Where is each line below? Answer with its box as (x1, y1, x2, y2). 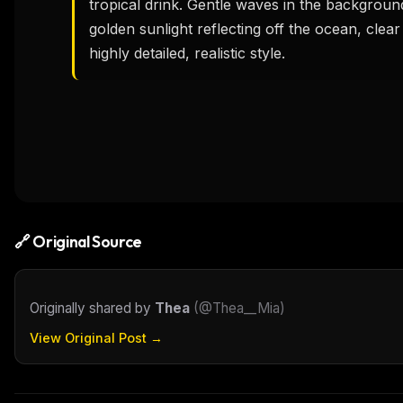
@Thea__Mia (199, 300, 280, 318)
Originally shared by (30, 300, 155, 318)
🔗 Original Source (14, 231, 143, 253)
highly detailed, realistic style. (89, 43, 285, 62)
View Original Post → (30, 330, 163, 346)
